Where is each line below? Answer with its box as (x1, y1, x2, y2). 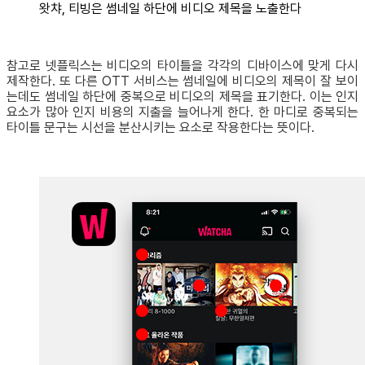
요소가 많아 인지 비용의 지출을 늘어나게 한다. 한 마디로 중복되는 (7, 104, 358, 121)
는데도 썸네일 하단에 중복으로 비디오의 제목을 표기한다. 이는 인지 (7, 89, 358, 105)
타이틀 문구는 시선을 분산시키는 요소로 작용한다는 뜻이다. (7, 120, 314, 136)
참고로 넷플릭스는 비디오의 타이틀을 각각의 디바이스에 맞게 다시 (7, 58, 358, 74)
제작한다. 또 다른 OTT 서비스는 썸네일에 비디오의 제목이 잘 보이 (7, 73, 358, 90)
